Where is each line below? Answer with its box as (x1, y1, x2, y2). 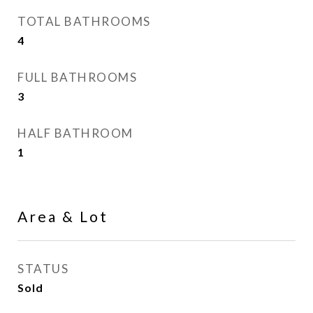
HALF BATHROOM (17, 126, 133, 140)
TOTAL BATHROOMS (17, 14, 151, 29)
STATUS (17, 261, 68, 276)
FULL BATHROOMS (17, 70, 137, 85)
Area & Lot (17, 208, 108, 225)
